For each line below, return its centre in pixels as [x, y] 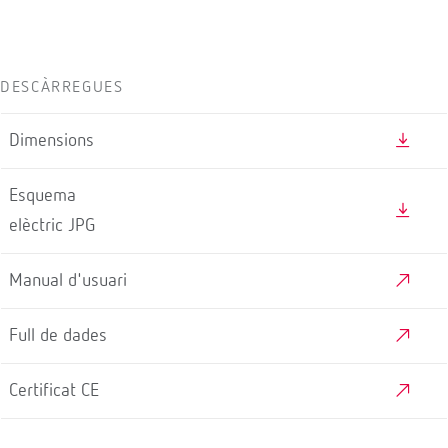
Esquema [42, 195]
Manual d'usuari [68, 280]
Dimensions [51, 140]
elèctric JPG [52, 225]
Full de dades [58, 335]
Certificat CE [54, 390]
